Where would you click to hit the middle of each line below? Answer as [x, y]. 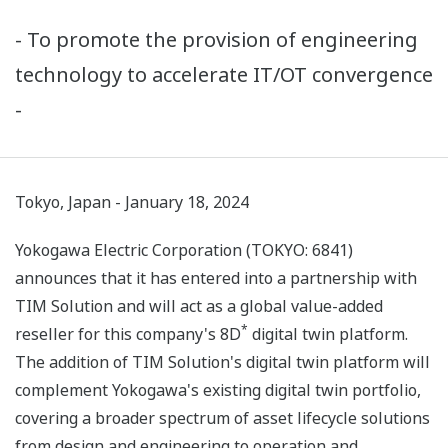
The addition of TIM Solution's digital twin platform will [222, 362]
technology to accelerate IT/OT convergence [224, 75]
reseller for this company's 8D [128, 334]
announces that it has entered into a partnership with [216, 278]
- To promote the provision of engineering [216, 40]
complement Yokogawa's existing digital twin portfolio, [218, 390]
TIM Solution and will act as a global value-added [199, 306]
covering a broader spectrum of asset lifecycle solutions [222, 418]
